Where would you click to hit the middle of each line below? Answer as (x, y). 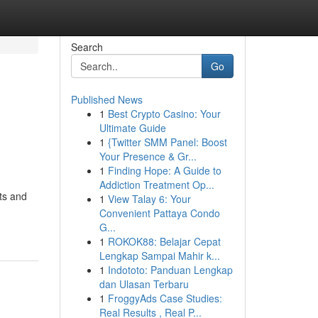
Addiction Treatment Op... (157, 185)
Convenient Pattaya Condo (159, 213)
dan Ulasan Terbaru (144, 284)
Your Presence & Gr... (148, 156)
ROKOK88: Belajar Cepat (164, 241)
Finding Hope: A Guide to (164, 170)
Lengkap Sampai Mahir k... (159, 256)
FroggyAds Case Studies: (165, 298)
